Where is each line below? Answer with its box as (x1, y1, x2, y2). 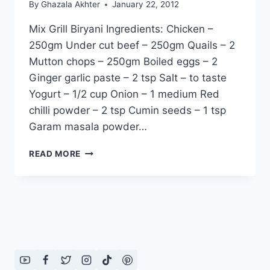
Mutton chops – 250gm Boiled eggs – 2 (29, 55, 218, 68)
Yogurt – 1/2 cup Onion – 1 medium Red (29, 88, 219, 101)
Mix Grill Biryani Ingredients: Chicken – (29, 23, 213, 36)
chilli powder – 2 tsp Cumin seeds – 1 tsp (29, 104, 226, 117)
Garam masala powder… (29, 121, 147, 133)
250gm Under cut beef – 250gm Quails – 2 (29, 39, 235, 52)
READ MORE (29, 149, 81, 159)
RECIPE (80, 222, 112, 232)
